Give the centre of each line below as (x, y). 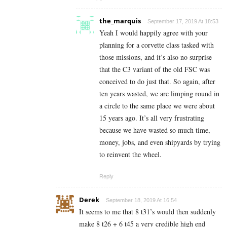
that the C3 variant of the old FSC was (155, 69)
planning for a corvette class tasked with (157, 45)
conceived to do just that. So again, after (157, 82)
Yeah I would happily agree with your (154, 33)
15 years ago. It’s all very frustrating (152, 118)
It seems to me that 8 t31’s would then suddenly (147, 212)
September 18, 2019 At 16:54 (141, 200)
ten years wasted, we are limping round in (159, 94)
